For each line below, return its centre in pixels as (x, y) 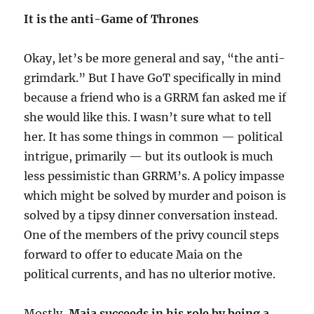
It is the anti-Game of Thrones (111, 19)
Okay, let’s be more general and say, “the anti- (155, 58)
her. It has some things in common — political (153, 137)
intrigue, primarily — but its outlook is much (149, 156)
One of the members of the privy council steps (152, 235)
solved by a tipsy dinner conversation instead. (151, 215)
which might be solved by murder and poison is (155, 196)
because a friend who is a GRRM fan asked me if (155, 97)
